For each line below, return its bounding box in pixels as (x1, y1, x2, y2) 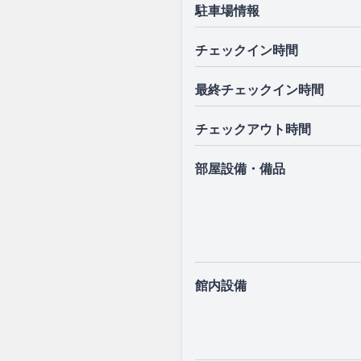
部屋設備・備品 (195, 160, 285, 177)
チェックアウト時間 (195, 120, 311, 138)
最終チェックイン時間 (195, 81, 324, 98)
